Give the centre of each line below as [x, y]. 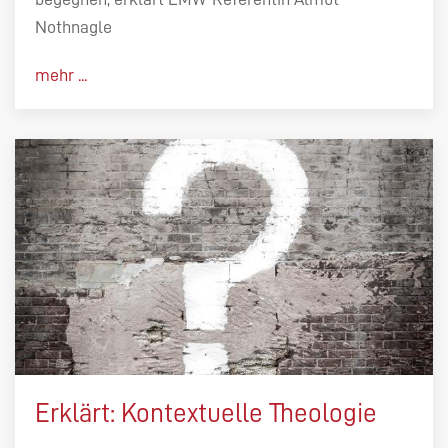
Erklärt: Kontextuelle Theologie [206, 413]
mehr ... [61, 75]
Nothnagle [73, 27]
